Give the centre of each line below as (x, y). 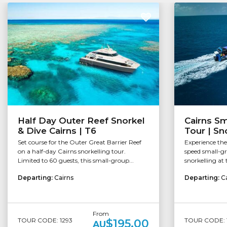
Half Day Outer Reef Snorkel (81, 121)
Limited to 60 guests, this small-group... (76, 161)
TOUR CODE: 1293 (45, 220)
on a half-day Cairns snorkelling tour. (72, 152)
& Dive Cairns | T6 (57, 131)
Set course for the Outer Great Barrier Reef (80, 142)
